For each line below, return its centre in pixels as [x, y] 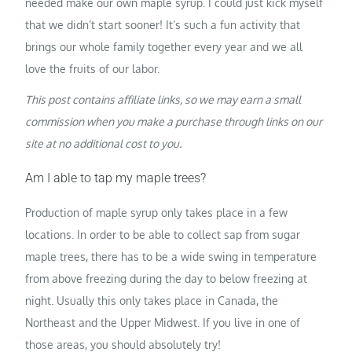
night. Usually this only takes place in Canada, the [152, 300]
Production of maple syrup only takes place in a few [157, 212]
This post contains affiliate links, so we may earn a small [163, 99]
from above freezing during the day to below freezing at [167, 278]
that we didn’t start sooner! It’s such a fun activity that [163, 24]
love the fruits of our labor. [93, 68]
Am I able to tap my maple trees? [116, 178]
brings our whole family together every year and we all [164, 46]
